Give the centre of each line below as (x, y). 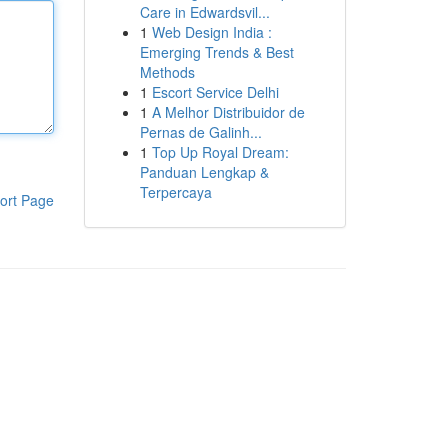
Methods (167, 72)
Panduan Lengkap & (204, 172)
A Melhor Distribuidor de (228, 112)
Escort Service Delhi (215, 92)
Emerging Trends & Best (216, 52)
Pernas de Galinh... (200, 132)
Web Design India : (211, 32)
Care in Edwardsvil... (204, 12)
